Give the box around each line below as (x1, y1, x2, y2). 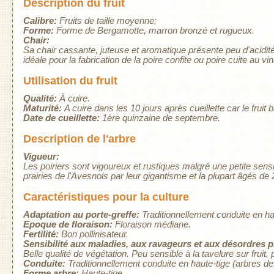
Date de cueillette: (23, 113, 102, 123)
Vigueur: (23, 151, 62, 161)
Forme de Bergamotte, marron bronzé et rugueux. (56, 25, 254, 35)
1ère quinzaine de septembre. (102, 113, 220, 123)
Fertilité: (23, 229, 61, 239)
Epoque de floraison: (23, 219, 115, 229)
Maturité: (23, 103, 64, 113)
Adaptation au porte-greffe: (23, 209, 142, 220)
